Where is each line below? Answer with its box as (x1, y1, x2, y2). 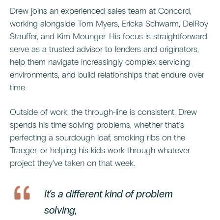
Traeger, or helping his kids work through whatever (10, 145, 190, 156)
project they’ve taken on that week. (10, 158, 135, 169)
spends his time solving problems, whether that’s (10, 119, 184, 131)
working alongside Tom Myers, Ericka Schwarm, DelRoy (10, 18, 208, 29)
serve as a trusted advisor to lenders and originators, (10, 44, 199, 55)
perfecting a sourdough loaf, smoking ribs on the (10, 132, 185, 143)
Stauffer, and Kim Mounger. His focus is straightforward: (10, 31, 209, 42)
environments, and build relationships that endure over (10, 69, 204, 81)
